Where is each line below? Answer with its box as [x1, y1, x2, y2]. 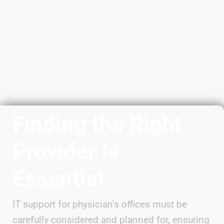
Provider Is [12, 138, 119, 164]
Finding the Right [12, 111, 182, 137]
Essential [12, 166, 104, 192]
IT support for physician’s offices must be [12, 198, 187, 210]
